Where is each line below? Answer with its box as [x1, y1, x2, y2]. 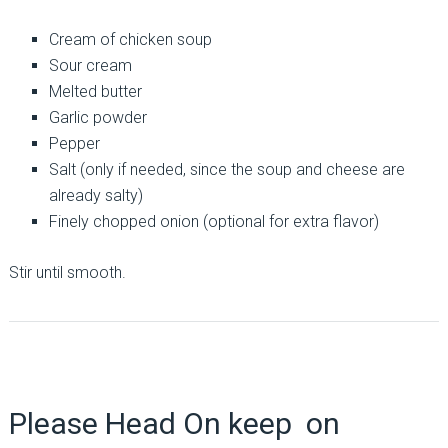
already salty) [48, 185, 143, 205]
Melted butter [48, 81, 142, 101]
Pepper [48, 133, 100, 153]
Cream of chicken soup [48, 29, 212, 49]
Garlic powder [48, 107, 147, 127]
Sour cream [48, 55, 132, 75]
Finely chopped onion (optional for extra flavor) [48, 211, 379, 231]
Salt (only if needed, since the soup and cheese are [48, 159, 405, 179]
